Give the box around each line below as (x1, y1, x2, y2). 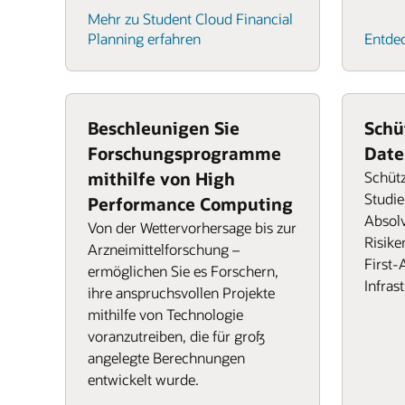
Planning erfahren (88, 29, 201, 48)
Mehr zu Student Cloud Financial (88, 9, 293, 28)
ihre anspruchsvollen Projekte (88, 283, 275, 302)
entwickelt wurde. (88, 370, 199, 389)
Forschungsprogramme (88, 142, 281, 165)
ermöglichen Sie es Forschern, (88, 261, 278, 280)
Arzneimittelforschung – (88, 240, 240, 259)
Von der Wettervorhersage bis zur (88, 218, 297, 237)
